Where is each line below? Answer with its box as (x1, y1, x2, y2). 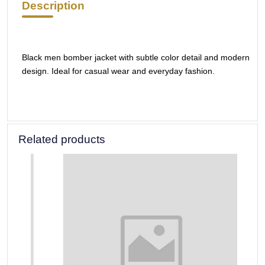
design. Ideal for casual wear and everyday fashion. (22, 66, 215, 76)
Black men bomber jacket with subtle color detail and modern (22, 53, 250, 63)
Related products (18, 133, 105, 146)
